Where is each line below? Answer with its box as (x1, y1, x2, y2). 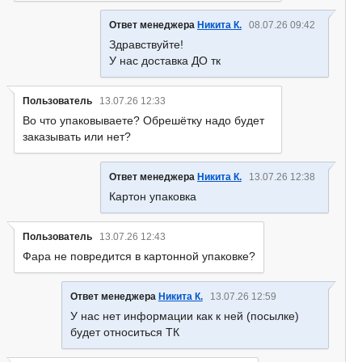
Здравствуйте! (108, 38, 183, 51)
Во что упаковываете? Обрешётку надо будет (23, 114, 265, 127)
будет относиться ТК (69, 326, 179, 339)
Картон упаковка (108, 190, 196, 203)
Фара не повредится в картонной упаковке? (23, 250, 256, 263)
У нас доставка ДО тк (108, 54, 221, 67)
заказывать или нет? (23, 130, 132, 143)
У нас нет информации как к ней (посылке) (69, 309, 299, 322)
